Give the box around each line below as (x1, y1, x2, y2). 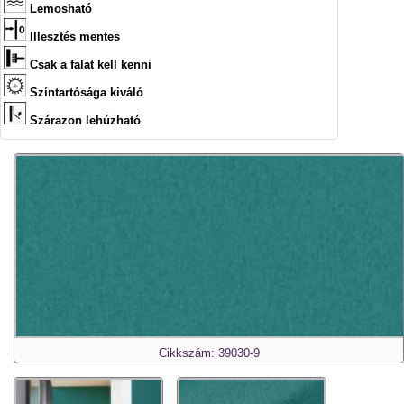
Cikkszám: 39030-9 (158, 345, 260, 360)
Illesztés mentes (30, 29, 120, 43)
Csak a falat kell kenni (30, 57, 151, 71)
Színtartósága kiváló (30, 85, 143, 99)
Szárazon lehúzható (30, 113, 141, 127)
